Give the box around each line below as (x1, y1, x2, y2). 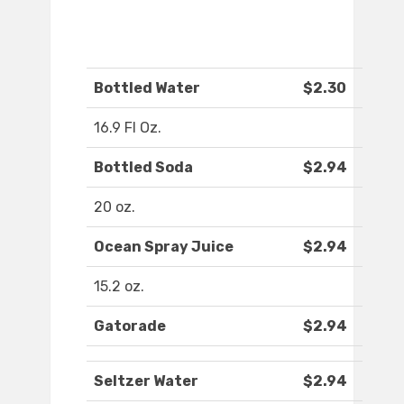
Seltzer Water (94, 372, 198, 390)
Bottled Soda (94, 159, 193, 177)
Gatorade (94, 317, 166, 335)
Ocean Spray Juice (94, 238, 234, 256)
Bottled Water (94, 79, 200, 97)
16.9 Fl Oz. (94, 119, 161, 137)
